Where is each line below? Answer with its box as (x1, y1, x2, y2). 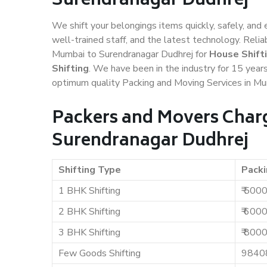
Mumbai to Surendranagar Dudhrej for (52, 48, 209, 61)
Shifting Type (58, 163, 121, 176)
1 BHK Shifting (58, 184, 120, 197)
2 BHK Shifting (58, 205, 120, 218)
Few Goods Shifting (58, 247, 141, 260)
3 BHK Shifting (58, 226, 120, 239)
